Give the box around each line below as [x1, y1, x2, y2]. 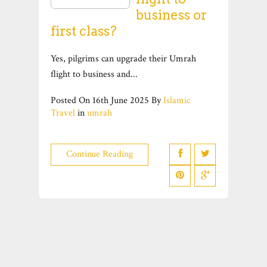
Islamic [163, 94, 190, 107]
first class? [51, 23, 117, 39]
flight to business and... [51, 68, 138, 80]
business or [136, 7, 207, 23]
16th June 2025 [92, 94, 149, 107]
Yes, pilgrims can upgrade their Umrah [51, 52, 196, 65]
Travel [51, 107, 75, 119]
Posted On [51, 94, 92, 107]
